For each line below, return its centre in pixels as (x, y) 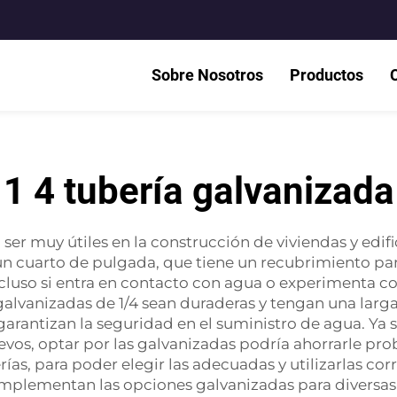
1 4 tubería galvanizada (198, 191)
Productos (327, 75)
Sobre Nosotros (207, 75)
